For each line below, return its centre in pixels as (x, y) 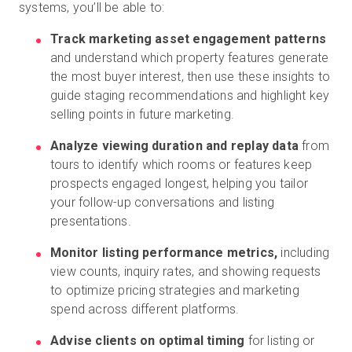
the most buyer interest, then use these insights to (191, 77)
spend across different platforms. (145, 309)
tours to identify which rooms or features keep (181, 165)
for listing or (280, 341)
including (304, 253)
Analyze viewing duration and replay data (174, 146)
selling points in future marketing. (142, 114)
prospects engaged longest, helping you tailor (180, 183)
